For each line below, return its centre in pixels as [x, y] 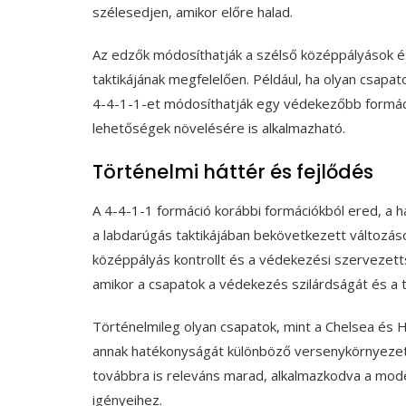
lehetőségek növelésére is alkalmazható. [219, 128]
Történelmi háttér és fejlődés [233, 172]
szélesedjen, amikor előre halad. [193, 12]
